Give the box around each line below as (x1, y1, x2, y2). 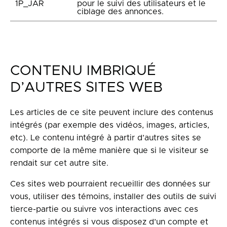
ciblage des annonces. (77, 8, 164, 16)
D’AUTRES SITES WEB (10, 81, 163, 95)
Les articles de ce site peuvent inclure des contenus (10, 108, 213, 117)
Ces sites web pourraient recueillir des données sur (10, 180, 210, 188)
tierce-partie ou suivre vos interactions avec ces (10, 205, 198, 213)
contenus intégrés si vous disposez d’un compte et (10, 218, 208, 226)
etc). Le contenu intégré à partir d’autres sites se (10, 134, 201, 142)
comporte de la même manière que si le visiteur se (10, 146, 209, 155)
